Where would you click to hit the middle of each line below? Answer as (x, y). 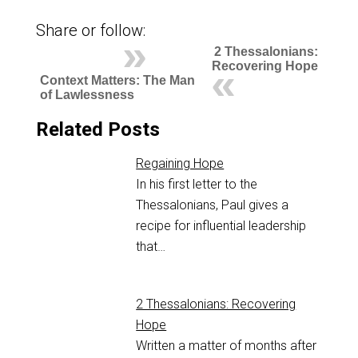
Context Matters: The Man (117, 81)
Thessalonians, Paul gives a (213, 205)
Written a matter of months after (227, 346)
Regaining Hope (180, 164)
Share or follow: (90, 31)
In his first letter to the (197, 185)
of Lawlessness (87, 95)
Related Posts (97, 130)
